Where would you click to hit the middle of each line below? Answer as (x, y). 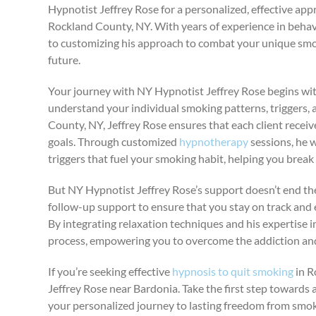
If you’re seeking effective (110, 271)
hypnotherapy (214, 141)
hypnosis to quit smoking (233, 271)
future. (65, 60)
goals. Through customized (114, 141)
